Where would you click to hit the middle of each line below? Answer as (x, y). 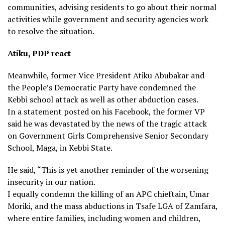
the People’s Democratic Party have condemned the (102, 87)
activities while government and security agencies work (108, 19)
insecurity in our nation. (51, 182)
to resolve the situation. (51, 31)
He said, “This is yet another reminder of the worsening (108, 170)
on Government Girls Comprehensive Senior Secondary (108, 135)
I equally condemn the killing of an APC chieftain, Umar (108, 194)
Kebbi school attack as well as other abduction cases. (103, 99)
